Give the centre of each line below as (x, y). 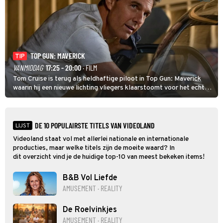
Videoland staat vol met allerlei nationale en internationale (101, 139)
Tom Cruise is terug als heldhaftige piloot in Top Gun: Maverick (107, 79)
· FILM (89, 68)
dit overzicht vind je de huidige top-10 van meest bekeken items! (109, 157)
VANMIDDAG (28, 68)
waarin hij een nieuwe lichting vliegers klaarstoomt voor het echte (111, 88)
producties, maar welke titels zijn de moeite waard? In (94, 148)
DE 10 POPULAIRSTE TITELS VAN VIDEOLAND (95, 125)
